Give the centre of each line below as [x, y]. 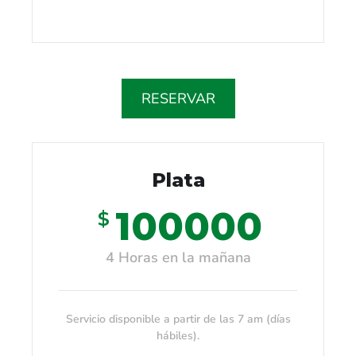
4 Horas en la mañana [178, 257]
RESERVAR [178, 98]
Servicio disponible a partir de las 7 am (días [178, 319]
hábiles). [178, 335]
